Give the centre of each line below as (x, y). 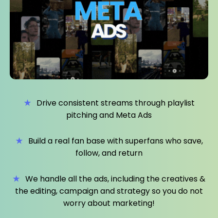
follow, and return (109, 153)
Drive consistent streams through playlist (115, 103)
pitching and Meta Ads (109, 115)
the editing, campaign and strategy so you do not (109, 191)
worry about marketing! (109, 203)
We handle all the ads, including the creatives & (115, 179)
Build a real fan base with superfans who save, (115, 141)
